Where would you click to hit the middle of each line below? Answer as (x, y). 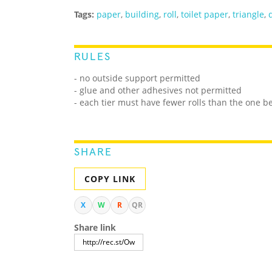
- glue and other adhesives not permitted (158, 90)
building (142, 15)
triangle (248, 15)
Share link (95, 228)
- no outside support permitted (137, 78)
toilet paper (205, 15)
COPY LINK (110, 179)
